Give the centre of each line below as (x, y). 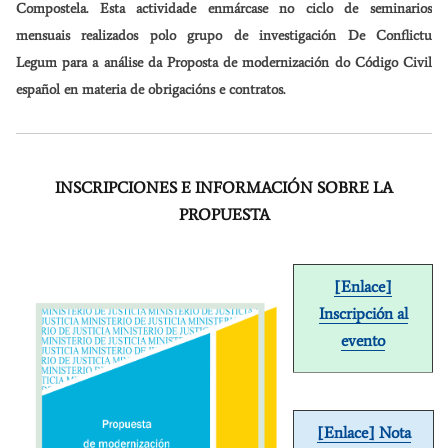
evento (363, 341)
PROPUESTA (224, 215)
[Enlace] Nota (363, 433)
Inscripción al (363, 314)
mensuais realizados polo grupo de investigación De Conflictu (224, 36)
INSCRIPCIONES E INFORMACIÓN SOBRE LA (224, 188)
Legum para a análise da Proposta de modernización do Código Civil (224, 63)
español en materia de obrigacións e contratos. (150, 90)
